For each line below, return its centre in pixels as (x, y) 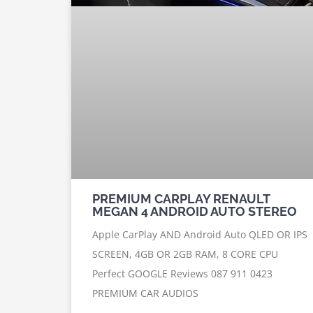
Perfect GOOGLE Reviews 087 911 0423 (182, 273)
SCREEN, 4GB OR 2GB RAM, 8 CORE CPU (185, 254)
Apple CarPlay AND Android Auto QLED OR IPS (200, 234)
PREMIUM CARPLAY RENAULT (181, 198)
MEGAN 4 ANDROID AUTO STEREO (195, 211)
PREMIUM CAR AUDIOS (145, 293)
